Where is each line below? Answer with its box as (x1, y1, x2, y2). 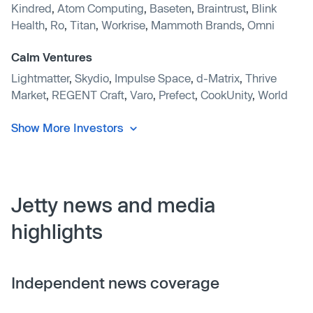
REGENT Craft (52, 87, 124, 101)
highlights (11, 219, 103, 244)
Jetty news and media (11, 193, 215, 217)
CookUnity (201, 87, 252, 101)
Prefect (159, 87, 195, 101)
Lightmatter (11, 71, 69, 85)
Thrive (245, 71, 277, 85)
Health (11, 17, 45, 31)
